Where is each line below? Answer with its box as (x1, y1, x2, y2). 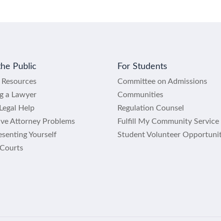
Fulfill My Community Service (117, 117, 219, 125)
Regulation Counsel (117, 104, 184, 112)
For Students (117, 62, 167, 71)
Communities (117, 91, 163, 99)
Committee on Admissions (117, 77, 207, 85)
